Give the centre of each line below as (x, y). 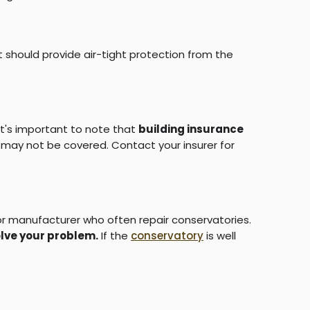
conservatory (167, 235)
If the (115, 235)
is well (220, 235)
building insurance (191, 129)
